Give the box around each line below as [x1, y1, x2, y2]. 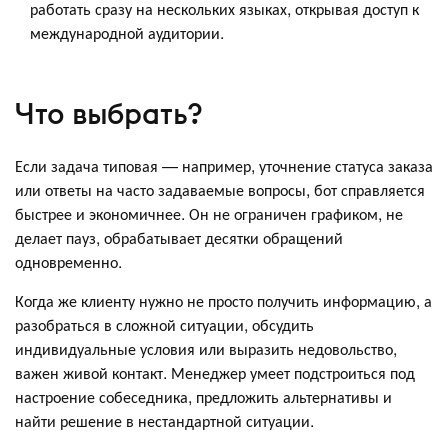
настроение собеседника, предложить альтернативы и [15, 384, 392, 408]
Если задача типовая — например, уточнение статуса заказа [15, 153, 433, 177]
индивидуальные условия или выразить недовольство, [15, 336, 397, 360]
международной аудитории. [30, 20, 224, 44]
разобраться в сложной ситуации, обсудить [15, 312, 314, 336]
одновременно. [15, 249, 122, 273]
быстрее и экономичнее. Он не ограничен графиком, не [15, 201, 403, 225]
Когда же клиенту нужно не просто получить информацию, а [15, 288, 432, 312]
